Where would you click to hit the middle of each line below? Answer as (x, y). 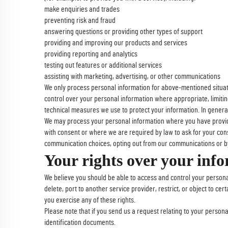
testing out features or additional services (103, 65)
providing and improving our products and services (116, 43)
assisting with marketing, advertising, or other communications (132, 76)
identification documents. (80, 222)
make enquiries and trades (82, 9)
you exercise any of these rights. (90, 200)
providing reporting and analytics (91, 54)
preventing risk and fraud (80, 20)
